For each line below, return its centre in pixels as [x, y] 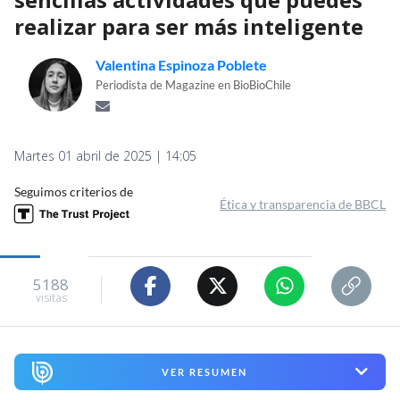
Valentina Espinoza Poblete [181, 64]
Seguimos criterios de [74, 191]
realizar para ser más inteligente [189, 26]
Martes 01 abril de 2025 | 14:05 [105, 155]
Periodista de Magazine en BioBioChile [193, 84]
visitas [51, 298]
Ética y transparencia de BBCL [303, 204]
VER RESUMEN [204, 371]
